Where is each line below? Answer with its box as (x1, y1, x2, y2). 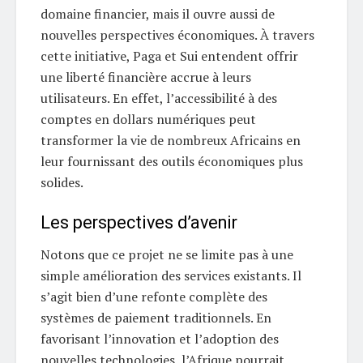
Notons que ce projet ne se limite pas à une (41, 245, 293, 263)
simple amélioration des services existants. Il (41, 266, 301, 284)
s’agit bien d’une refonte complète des (41, 287, 267, 305)
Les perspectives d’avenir (41, 212, 237, 233)
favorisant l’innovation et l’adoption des (41, 329, 279, 348)
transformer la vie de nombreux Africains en (41, 131, 301, 150)
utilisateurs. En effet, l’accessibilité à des (41, 89, 277, 108)
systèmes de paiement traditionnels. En (41, 308, 271, 327)
